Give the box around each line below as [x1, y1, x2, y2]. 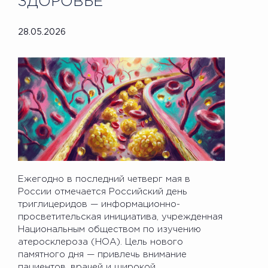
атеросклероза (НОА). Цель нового [18, 237, 183, 246]
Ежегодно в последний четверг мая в [18, 175, 190, 183]
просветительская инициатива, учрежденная [18, 212, 223, 221]
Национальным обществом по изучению [18, 225, 201, 233]
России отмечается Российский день [18, 187, 187, 196]
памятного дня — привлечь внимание [18, 250, 187, 258]
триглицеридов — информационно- [18, 200, 180, 208]
